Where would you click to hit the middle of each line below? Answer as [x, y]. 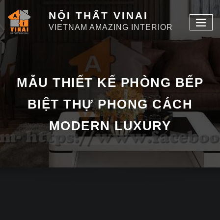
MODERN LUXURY [110, 126]
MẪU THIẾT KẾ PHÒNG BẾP [110, 83]
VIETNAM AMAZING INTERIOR [110, 27]
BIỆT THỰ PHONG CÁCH [110, 104]
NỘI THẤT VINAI [98, 16]
